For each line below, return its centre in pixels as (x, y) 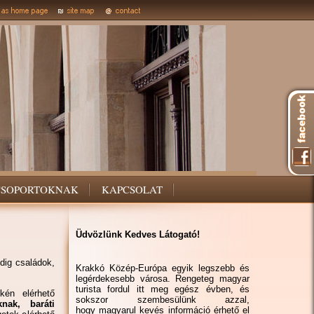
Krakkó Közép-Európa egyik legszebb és (163, 268)
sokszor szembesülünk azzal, (163, 300)
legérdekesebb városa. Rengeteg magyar (163, 279)
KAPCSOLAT (132, 189)
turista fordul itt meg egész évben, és (163, 289)
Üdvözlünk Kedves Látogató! (138, 234)
